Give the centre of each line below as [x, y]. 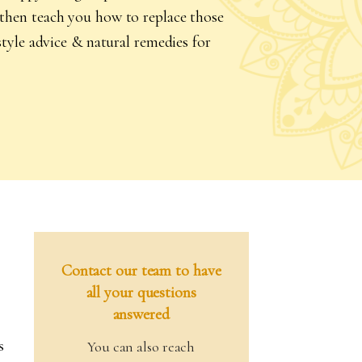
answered [141, 315]
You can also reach [141, 347]
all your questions [141, 293]
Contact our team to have [141, 271]
